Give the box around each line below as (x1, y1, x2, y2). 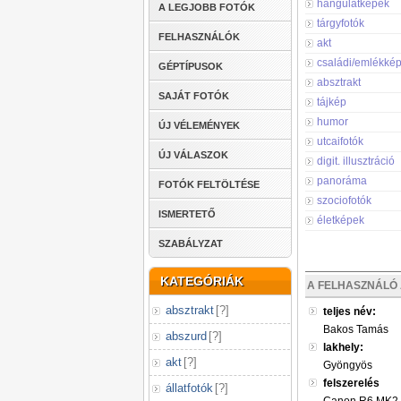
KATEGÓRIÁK (160, 274, 243, 288)
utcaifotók (317, 135, 363, 148)
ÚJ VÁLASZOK (158, 149, 228, 160)
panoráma (317, 175, 367, 187)
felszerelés (323, 377, 380, 389)
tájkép (317, 96, 346, 108)
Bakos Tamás (323, 323, 388, 336)
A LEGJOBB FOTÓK (158, 2, 255, 13)
